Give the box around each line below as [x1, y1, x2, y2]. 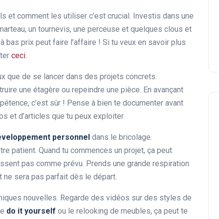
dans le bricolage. [90, 132, 152, 142]
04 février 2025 [80, 7, 127, 15]
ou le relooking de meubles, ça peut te [56, 206, 188, 216]
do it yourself [6, 206, 56, 216]
